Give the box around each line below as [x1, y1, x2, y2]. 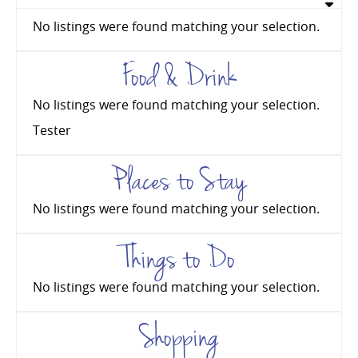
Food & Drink [121, 54, 237, 100]
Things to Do [123, 237, 235, 282]
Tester [33, 121, 71, 139]
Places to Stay [112, 158, 246, 204]
